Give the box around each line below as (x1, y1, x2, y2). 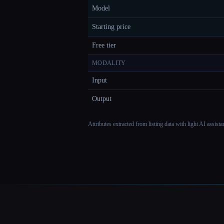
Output (92, 95, 111, 103)
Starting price (92, 23, 130, 31)
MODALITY (92, 59, 126, 67)
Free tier (92, 41, 116, 49)
